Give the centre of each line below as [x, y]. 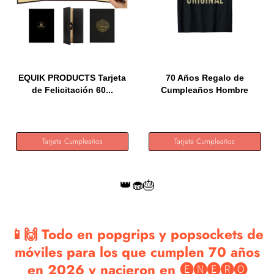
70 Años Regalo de [205, 78]
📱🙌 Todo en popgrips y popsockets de [137, 234]
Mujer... [205, 102]
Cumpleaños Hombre [205, 90]
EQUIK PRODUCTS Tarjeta [72, 78]
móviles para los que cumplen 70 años [137, 252]
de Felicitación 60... [72, 90]
